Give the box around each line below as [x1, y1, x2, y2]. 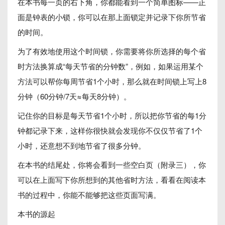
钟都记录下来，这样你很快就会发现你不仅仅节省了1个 [18, 125, 202, 136]
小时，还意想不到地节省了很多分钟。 [18, 140, 146, 151]
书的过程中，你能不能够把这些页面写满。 [18, 189, 161, 200]
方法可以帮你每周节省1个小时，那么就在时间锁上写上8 [18, 76, 206, 86]
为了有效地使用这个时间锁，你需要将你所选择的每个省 [18, 46, 206, 56]
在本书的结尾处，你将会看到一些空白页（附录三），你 [18, 159, 206, 170]
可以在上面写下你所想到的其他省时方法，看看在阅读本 [18, 174, 206, 185]
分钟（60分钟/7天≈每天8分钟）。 [18, 91, 131, 101]
